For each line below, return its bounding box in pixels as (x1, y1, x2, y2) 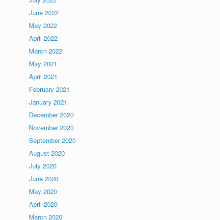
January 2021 (29, 97, 68, 107)
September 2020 (29, 136, 76, 145)
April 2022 (29, 33, 58, 43)
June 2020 (29, 174, 59, 183)
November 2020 (29, 123, 74, 132)
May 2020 (29, 187, 57, 196)
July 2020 (29, 161, 57, 170)
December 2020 (29, 110, 74, 119)
